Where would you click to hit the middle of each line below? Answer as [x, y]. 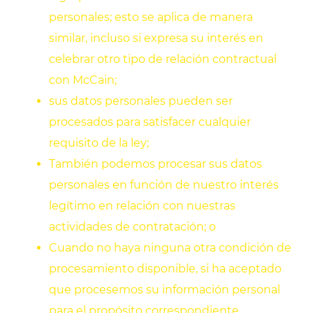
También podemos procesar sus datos [155, 164]
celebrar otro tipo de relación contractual [163, 59]
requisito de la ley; [99, 143]
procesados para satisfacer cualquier [150, 122]
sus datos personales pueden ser [141, 101]
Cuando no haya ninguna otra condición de [170, 248]
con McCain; [83, 80]
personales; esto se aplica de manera [151, 17]
